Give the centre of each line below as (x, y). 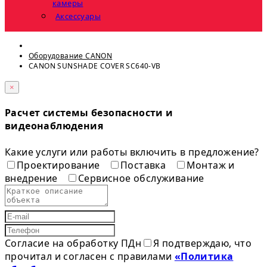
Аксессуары (78, 16)
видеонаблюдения (54, 126)
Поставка (145, 165)
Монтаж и (210, 165)
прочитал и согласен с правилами (90, 256)
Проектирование (60, 165)
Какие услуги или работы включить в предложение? (132, 152)
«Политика (204, 256)
